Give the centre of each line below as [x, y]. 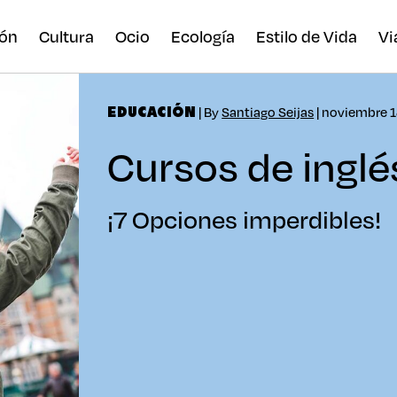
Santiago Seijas [268, 112]
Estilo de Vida [307, 36]
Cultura [66, 36]
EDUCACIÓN [152, 113]
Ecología [203, 36]
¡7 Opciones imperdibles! [245, 219]
